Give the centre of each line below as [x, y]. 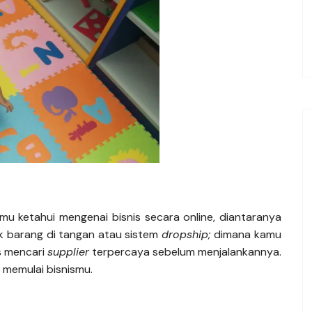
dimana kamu [248, 234]
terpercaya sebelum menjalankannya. [185, 251]
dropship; [188, 234]
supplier [68, 251]
